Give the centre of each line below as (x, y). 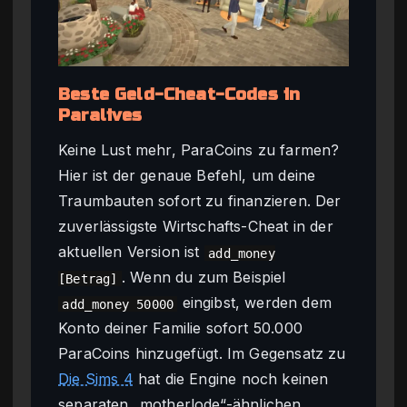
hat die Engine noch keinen (231, 379)
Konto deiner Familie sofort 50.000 (180, 328)
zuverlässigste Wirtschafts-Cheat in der (196, 227)
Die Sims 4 (96, 379)
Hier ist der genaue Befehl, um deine (187, 176)
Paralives (100, 115)
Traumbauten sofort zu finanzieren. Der (200, 201)
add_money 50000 (118, 304)
